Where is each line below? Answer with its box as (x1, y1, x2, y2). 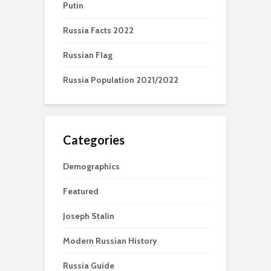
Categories (63, 132, 125, 147)
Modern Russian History (63, 235, 157, 246)
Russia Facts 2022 (63, 24, 134, 36)
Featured (63, 185, 99, 197)
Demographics (63, 160, 120, 172)
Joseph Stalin (63, 210, 114, 221)
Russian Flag (63, 49, 113, 60)
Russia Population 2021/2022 (63, 74, 178, 85)
